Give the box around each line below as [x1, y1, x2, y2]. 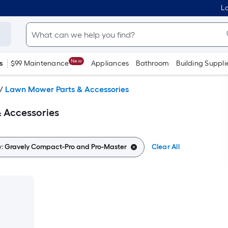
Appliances [91, 59, 129, 68]
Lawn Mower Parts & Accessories [5, 84, 129, 94]
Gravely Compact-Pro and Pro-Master [4, 142, 127, 151]
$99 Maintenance [10, 59, 69, 68]
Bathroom [136, 59, 169, 68]
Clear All [151, 142, 180, 151]
